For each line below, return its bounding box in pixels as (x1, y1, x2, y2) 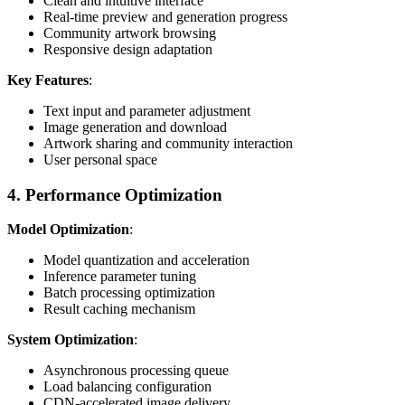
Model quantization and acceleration (43, 252, 250, 268)
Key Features (7, 71, 89, 88)
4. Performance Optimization (7, 184, 222, 204)
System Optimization (7, 332, 134, 348)
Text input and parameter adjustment (43, 102, 250, 118)
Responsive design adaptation (43, 41, 212, 57)
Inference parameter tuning (43, 268, 196, 285)
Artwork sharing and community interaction (43, 135, 293, 151)
